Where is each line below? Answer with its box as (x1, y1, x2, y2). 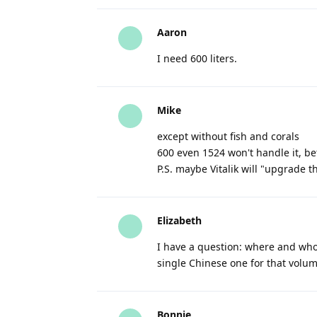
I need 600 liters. (157, 52, 237, 65)
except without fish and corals (157, 129, 299, 143)
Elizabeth (157, 214, 202, 227)
